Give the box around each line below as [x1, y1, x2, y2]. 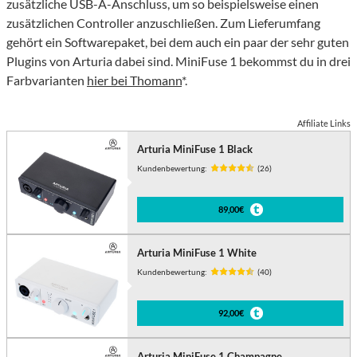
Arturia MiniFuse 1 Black [137, 142, 253, 155]
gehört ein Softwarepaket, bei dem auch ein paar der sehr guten [6, 33, 349, 49]
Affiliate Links [297, 117, 351, 128]
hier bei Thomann [87, 72, 182, 88]
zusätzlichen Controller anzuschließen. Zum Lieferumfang [6, 14, 320, 30]
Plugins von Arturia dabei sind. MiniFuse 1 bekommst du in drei [6, 53, 351, 69]
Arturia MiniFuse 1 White [137, 245, 257, 259]
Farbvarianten [6, 72, 87, 88]
